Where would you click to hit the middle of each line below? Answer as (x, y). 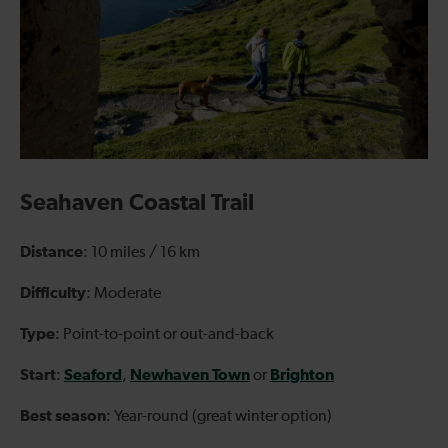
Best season (63, 415)
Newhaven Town (190, 374)
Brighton (302, 374)
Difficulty (53, 292)
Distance (51, 251)
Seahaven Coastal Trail (137, 203)
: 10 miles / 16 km (141, 252)
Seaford (93, 374)
